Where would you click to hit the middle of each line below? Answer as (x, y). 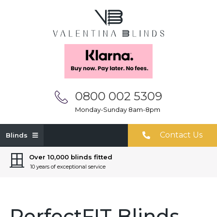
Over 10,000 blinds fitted (71, 157)
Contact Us (181, 135)
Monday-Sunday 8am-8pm (118, 109)
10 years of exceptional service (68, 166)
